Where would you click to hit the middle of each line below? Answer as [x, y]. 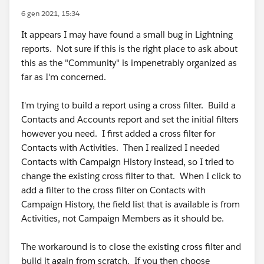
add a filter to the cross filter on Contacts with [113, 190]
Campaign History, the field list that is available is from [131, 204]
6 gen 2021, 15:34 [50, 13]
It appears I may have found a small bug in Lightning [127, 34]
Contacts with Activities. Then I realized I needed [121, 148]
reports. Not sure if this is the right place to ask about [129, 49]
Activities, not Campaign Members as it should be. [123, 218]
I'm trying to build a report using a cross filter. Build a [128, 105]
